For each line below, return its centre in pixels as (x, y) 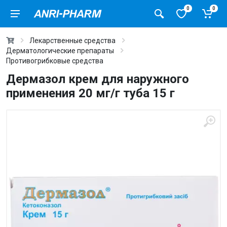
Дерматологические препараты (60, 51)
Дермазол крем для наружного (98, 79)
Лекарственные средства (72, 41)
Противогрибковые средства (55, 61)
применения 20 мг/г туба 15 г (90, 93)
